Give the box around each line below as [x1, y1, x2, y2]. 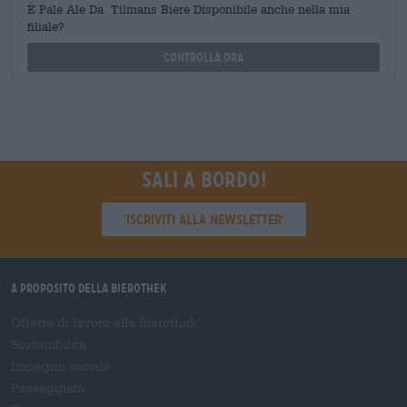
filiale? [27, 19, 65, 34]
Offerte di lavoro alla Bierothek [11, 314, 197, 330]
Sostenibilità [11, 336, 86, 352]
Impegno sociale [11, 358, 111, 373]
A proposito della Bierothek [11, 280, 167, 295]
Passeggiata [11, 380, 85, 395]
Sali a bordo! [141, 166, 266, 193]
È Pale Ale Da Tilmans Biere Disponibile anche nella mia [27, 2, 350, 16]
